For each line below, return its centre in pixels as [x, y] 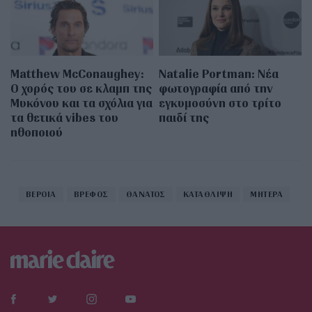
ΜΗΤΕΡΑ [267, 194]
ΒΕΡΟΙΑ [41, 194]
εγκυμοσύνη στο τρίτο [220, 102]
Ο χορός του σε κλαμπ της [81, 88]
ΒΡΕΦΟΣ [91, 194]
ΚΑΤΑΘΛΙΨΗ [208, 194]
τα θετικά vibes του [64, 117]
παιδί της [184, 117]
